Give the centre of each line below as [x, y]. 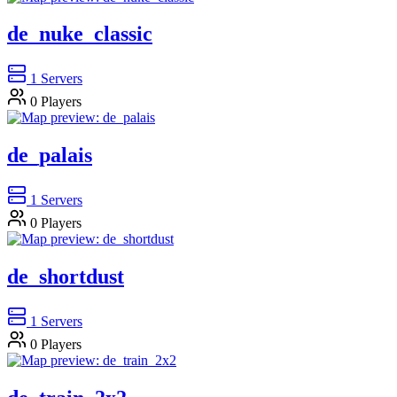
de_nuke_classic [80, 34]
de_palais [50, 156]
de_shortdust [66, 277]
